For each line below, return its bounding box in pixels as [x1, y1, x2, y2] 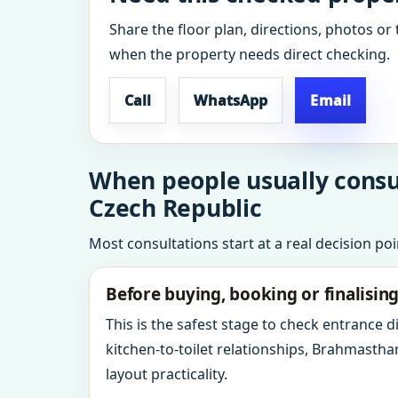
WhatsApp [194, 91, 268, 110]
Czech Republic [89, 192, 262, 224]
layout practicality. [106, 364, 227, 384]
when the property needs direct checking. [109, 44, 390, 64]
